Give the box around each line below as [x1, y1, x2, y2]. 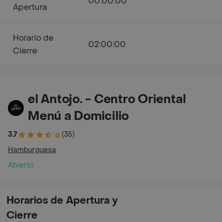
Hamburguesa [8, 145, 56, 155]
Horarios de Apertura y [6, 194, 118, 207]
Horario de [13, 33, 54, 43]
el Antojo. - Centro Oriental [28, 92, 186, 107]
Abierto [8, 161, 34, 170]
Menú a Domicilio [28, 109, 129, 124]
